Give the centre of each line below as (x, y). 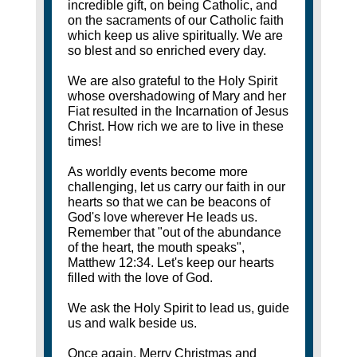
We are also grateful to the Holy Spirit (172, 81)
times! (84, 142)
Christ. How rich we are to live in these (175, 127)
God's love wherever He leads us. (162, 218)
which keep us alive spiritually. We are (175, 36)
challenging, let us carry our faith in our (176, 187)
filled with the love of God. (140, 278)
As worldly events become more (157, 172)
